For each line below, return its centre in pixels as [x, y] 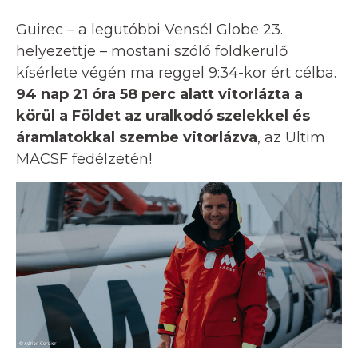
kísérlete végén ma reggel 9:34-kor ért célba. [176, 72]
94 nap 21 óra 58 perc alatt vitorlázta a [159, 94]
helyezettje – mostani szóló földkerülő [152, 51]
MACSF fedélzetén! [84, 159]
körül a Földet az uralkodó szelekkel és [163, 115]
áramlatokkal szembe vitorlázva [137, 137]
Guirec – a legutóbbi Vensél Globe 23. [149, 29]
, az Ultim [291, 137]
